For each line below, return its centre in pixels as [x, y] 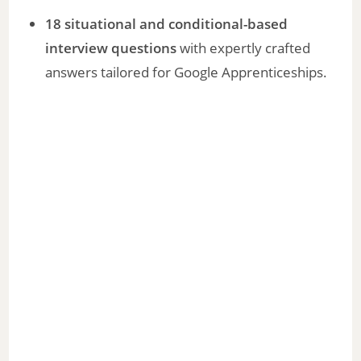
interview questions [111, 48]
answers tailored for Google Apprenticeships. [187, 72]
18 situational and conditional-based [167, 23]
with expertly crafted [244, 48]
